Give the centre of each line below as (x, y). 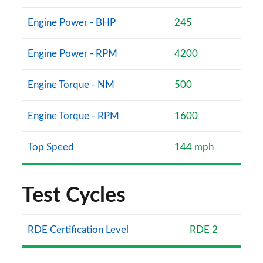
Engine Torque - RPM (73, 116)
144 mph (194, 147)
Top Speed (51, 147)
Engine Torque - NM (71, 85)
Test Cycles (74, 195)
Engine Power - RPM (73, 54)
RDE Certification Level (78, 230)
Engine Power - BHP (72, 23)
